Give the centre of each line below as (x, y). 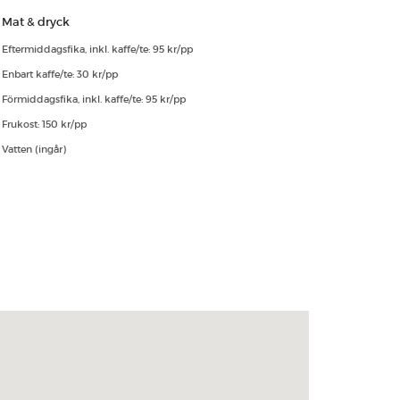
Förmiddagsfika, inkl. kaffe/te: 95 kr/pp (94, 99)
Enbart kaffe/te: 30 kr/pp (60, 74)
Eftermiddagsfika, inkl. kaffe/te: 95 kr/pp (97, 49)
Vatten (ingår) (34, 149)
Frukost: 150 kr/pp (44, 124)
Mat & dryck (36, 22)
